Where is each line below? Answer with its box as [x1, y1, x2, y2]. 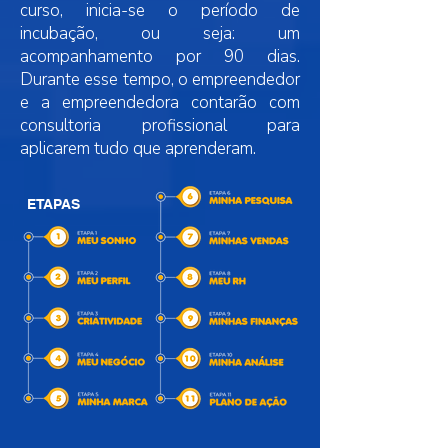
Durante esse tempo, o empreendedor [20, 68, 300, 91]
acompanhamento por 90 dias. [20, 45, 300, 68]
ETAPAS [27, 196, 80, 212]
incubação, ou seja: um [20, 22, 300, 45]
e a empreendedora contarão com [20, 91, 300, 114]
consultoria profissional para [20, 114, 300, 137]
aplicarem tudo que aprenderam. [20, 137, 256, 160]
